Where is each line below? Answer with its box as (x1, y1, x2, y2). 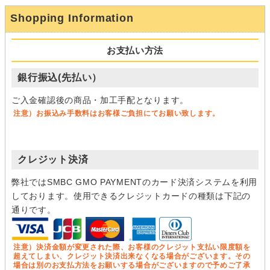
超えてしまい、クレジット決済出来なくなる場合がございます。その (13, 252, 251, 261)
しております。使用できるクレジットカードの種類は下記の (11, 190, 251, 201)
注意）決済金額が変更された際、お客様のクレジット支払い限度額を (13, 243, 251, 252)
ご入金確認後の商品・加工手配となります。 (11, 95, 189, 105)
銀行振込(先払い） (17, 72, 102, 83)
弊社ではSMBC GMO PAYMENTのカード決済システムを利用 (11, 177, 258, 187)
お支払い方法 (106, 45, 164, 55)
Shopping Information (10, 11, 134, 24)
